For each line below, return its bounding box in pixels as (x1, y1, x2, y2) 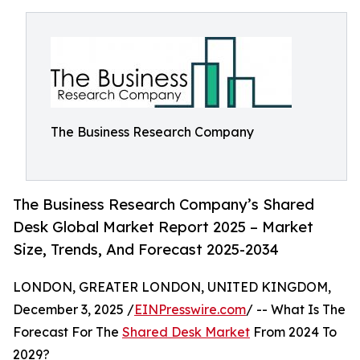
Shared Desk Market (122, 324, 250, 341)
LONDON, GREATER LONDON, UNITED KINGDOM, (13, 279, 331, 296)
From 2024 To (250, 324, 337, 341)
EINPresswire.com (134, 301, 246, 318)
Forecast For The (13, 324, 122, 341)
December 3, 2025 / (13, 301, 134, 318)
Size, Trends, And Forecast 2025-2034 (13, 240, 279, 259)
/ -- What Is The (246, 301, 346, 318)
